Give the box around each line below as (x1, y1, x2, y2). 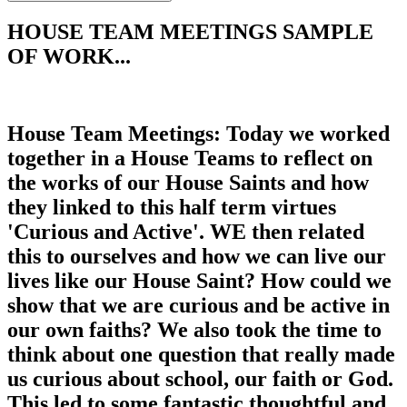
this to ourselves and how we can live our (7, 244, 386, 269)
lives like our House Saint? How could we (7, 269, 392, 293)
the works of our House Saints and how (7, 171, 369, 195)
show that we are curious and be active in (7, 293, 390, 318)
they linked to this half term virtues (7, 195, 336, 220)
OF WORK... (7, 45, 131, 69)
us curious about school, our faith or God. (7, 367, 393, 392)
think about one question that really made (7, 342, 395, 367)
